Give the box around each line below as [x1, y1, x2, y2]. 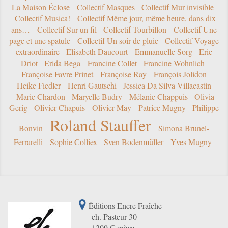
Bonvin [19, 123, 43, 134]
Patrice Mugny [138, 102, 186, 113]
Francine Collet [87, 58, 137, 69]
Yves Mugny [170, 136, 212, 148]
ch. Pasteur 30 [79, 211, 137, 222]
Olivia [194, 91, 215, 102]
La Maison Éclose [12, 2, 70, 13]
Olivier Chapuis [34, 102, 85, 113]
